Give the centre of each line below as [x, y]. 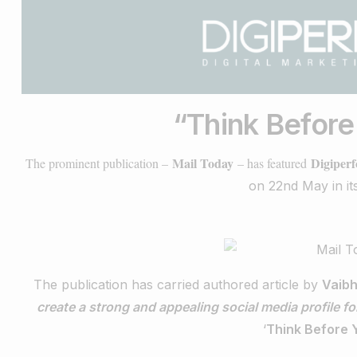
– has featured [272, 163]
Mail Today [202, 163]
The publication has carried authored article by [177, 284]
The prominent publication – [98, 163]
